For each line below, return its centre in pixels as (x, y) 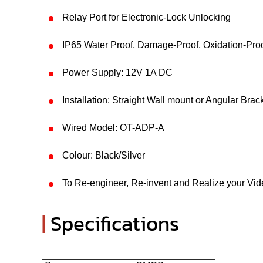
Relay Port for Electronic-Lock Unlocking (146, 17)
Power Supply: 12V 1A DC (117, 73)
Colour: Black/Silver (104, 155)
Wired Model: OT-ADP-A (113, 128)
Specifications (112, 224)
